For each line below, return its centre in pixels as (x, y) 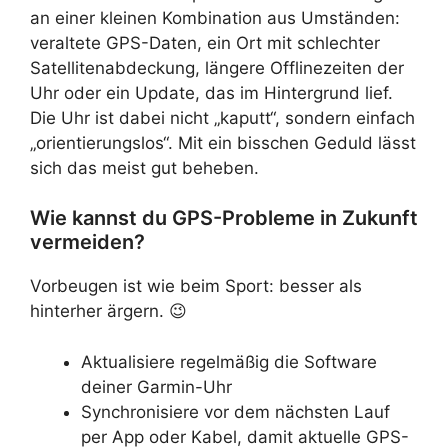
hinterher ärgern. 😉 (108, 311)
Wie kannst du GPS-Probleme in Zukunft (224, 218)
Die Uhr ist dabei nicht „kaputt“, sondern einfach (222, 117)
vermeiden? (87, 242)
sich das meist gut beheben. (144, 167)
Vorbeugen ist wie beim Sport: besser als (196, 286)
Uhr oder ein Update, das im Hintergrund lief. (211, 92)
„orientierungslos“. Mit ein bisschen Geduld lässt (223, 142)
